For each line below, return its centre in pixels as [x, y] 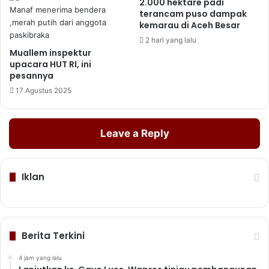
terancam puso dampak [193, 14]
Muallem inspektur [50, 53]
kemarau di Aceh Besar [190, 25]
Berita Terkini [53, 236]
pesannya [32, 76]
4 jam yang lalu [40, 258]
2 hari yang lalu [171, 40]
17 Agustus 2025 [44, 90]
